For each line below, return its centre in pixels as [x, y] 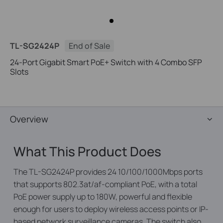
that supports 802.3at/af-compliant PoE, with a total [105, 184]
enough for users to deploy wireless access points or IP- [111, 209]
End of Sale [89, 46]
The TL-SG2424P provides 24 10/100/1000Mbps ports [108, 172]
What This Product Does [87, 151]
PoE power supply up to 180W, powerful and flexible [103, 197]
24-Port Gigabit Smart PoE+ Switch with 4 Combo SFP [106, 62]
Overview [29, 119]
